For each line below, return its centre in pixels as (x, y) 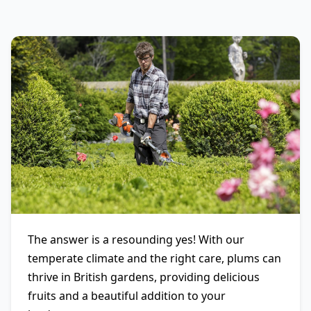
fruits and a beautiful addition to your (127, 296)
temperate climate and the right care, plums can (154, 258)
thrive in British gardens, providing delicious (144, 277)
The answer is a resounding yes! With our (136, 239)
